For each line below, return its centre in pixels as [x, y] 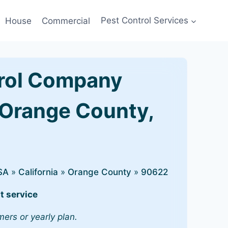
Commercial [66, 20]
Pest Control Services [144, 20]
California [38, 172]
